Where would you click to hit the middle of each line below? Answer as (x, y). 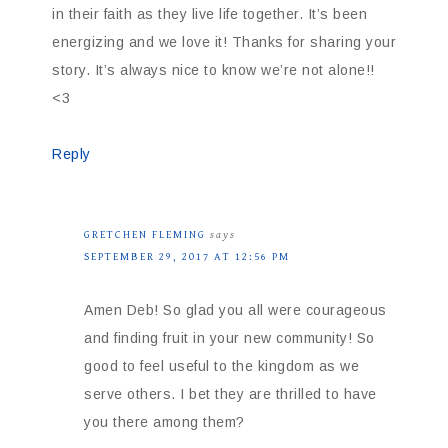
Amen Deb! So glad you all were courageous (235, 310)
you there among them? (164, 422)
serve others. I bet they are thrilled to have (230, 394)
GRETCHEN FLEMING (145, 235)
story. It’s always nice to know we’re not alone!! (213, 70)
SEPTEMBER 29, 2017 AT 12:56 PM (187, 257)
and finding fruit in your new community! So (229, 338)
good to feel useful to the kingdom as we (221, 366)
